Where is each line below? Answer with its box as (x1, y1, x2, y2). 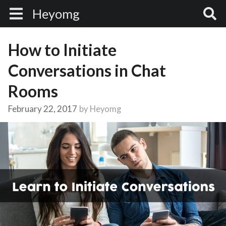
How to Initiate (8, 40, 117, 60)
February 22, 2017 (8, 103, 77, 114)
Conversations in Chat (8, 61, 166, 80)
